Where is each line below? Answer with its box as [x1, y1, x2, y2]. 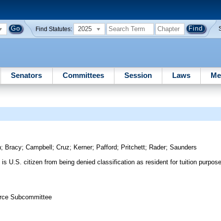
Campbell [26, 144, 53, 151]
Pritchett [121, 144, 146, 151]
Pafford [96, 144, 117, 151]
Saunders [170, 144, 197, 151]
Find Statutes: [36, 26, 73, 32]
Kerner [74, 144, 93, 151]
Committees [62, 71, 104, 79]
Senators [11, 71, 42, 79]
